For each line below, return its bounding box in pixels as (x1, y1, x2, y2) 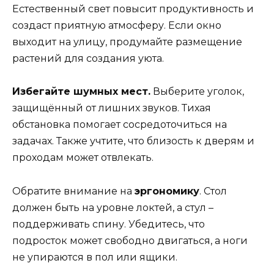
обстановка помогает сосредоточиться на (12, 119, 227, 131)
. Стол (199, 185, 227, 197)
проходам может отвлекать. (12, 152, 154, 164)
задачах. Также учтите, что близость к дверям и (12, 135, 254, 147)
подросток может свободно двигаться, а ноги (12, 234, 248, 246)
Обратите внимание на (12, 185, 135, 197)
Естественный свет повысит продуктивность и (12, 3, 254, 15)
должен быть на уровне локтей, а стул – (12, 201, 213, 213)
